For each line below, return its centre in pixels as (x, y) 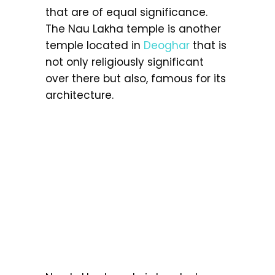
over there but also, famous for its (136, 79)
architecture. (79, 95)
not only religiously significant (125, 62)
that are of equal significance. (126, 12)
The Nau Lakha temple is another (133, 29)
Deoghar (167, 45)
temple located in (95, 45)
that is (208, 45)
